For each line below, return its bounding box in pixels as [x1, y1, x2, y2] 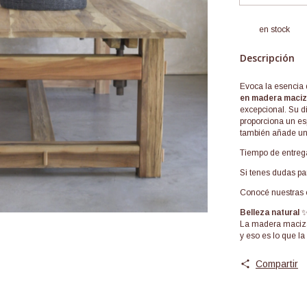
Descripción [240, 51, 295, 64]
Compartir [255, 258, 298, 269]
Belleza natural [240, 207, 299, 217]
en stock [259, 24, 291, 34]
